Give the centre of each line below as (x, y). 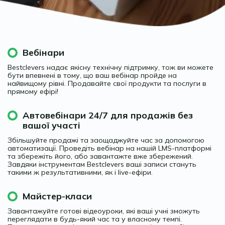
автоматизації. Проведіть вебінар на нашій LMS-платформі (109, 148)
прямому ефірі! (33, 91)
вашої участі (51, 125)
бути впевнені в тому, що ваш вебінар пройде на (92, 75)
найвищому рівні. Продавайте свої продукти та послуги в (107, 83)
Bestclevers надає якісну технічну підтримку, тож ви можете (110, 67)
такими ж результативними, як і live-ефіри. (80, 172)
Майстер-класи (57, 196)
